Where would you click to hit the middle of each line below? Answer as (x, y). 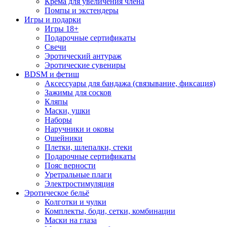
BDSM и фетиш (52, 74)
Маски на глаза (71, 220)
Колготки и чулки (75, 202)
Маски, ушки (67, 111)
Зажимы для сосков (78, 92)
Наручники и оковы (79, 129)
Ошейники (64, 138)
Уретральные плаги (78, 175)
